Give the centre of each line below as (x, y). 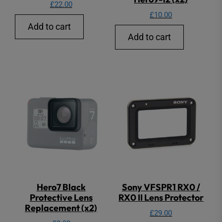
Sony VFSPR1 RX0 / (161, 187)
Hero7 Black (61, 187)
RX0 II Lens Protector (161, 197)
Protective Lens (61, 197)
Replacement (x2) (61, 208)
